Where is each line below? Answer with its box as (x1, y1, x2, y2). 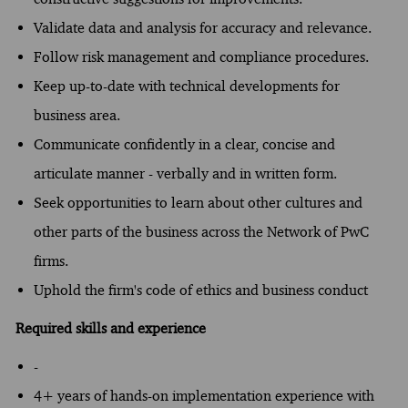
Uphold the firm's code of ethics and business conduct (33, 280, 368, 299)
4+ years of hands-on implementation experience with (33, 386, 374, 404)
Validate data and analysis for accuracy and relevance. (33, 18, 372, 36)
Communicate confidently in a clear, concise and (33, 135, 335, 153)
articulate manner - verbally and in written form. (33, 164, 337, 182)
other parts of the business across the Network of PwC (33, 222, 369, 240)
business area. (33, 106, 120, 124)
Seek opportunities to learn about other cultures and (33, 193, 362, 211)
